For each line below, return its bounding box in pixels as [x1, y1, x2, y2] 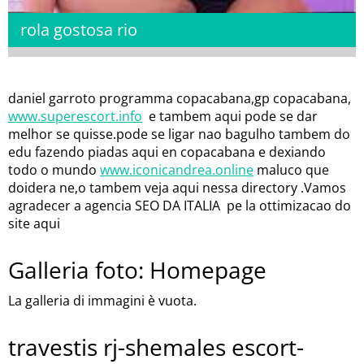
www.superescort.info [8, 107, 142, 125]
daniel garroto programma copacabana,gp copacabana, [8, 89, 351, 107]
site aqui [8, 214, 60, 232]
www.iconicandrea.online [100, 161, 253, 179]
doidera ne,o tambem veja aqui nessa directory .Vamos [8, 179, 346, 197]
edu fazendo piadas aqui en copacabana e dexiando [8, 143, 326, 161]
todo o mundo [8, 161, 100, 179]
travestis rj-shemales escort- [8, 331, 304, 362]
